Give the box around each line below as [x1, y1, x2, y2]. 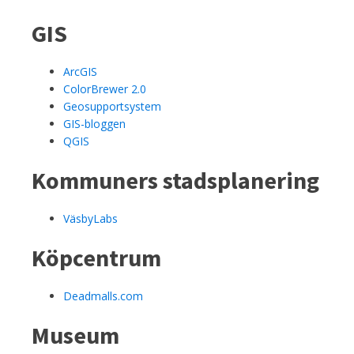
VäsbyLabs [63, 210, 118, 226]
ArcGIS [63, 63, 97, 79]
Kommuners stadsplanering [32, 164, 319, 195]
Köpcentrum [32, 242, 161, 273]
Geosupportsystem [63, 98, 161, 114]
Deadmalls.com [63, 288, 143, 303]
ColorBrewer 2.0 [63, 81, 146, 96]
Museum [32, 319, 119, 350]
